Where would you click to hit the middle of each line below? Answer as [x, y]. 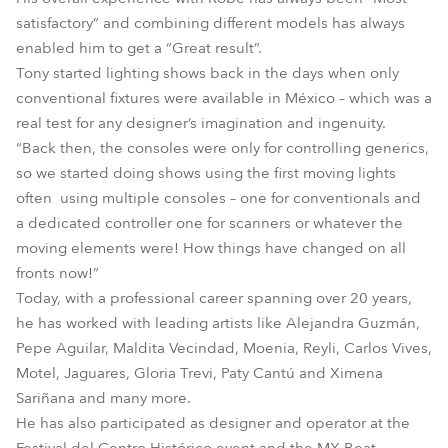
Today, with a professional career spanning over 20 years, [214, 298]
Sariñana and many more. [103, 398]
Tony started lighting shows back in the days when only [207, 73]
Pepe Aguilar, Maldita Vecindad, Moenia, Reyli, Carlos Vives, [224, 348]
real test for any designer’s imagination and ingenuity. [201, 123]
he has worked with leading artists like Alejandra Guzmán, [218, 323]
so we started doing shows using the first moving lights [206, 173]
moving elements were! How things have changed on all [211, 248]
